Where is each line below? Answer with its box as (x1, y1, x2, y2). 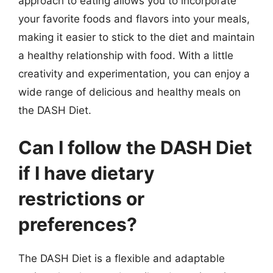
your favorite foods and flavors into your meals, (18, 12, 250, 25)
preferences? (18, 213, 137, 235)
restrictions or (18, 188, 144, 210)
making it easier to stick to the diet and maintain (18, 30, 255, 43)
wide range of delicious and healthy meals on (18, 85, 241, 98)
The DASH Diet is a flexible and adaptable (18, 252, 225, 264)
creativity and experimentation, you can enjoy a (18, 67, 250, 80)
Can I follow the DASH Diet (18, 136, 252, 158)
